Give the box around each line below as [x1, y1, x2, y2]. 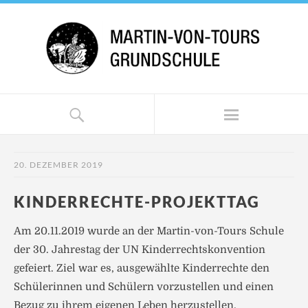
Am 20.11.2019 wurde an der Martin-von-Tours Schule [14, 225, 284, 237]
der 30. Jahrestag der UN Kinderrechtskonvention [14, 243, 265, 256]
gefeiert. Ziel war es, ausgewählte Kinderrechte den [14, 262, 269, 274]
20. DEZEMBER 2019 [14, 159, 103, 170]
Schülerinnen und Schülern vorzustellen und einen [14, 280, 274, 293]
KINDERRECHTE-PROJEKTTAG [14, 192, 260, 211]
